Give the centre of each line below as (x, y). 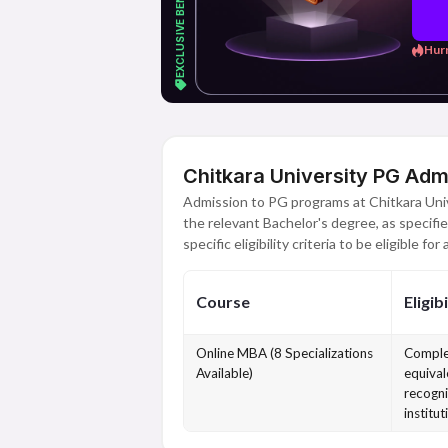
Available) (224, 372)
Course (222, 301)
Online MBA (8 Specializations (284, 352)
